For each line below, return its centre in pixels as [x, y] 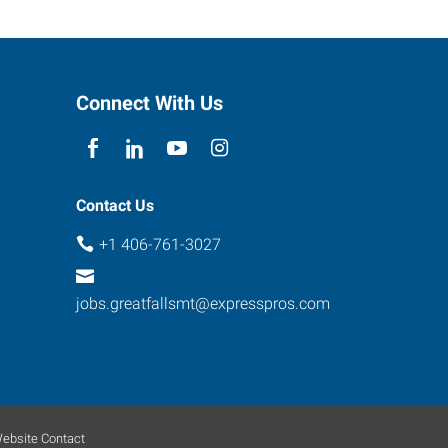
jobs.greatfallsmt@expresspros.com [203, 303]
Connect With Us [149, 103]
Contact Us [115, 205]
